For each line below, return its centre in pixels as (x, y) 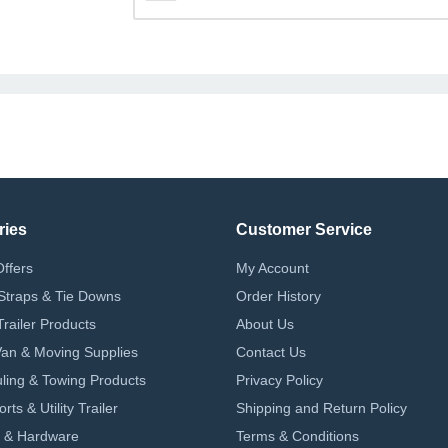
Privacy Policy (279, 379)
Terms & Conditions (297, 435)
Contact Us (271, 351)
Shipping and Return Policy (321, 407)
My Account (272, 267)
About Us (265, 323)
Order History (278, 295)
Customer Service (304, 229)
